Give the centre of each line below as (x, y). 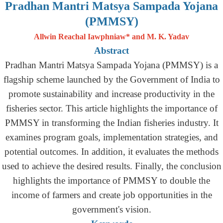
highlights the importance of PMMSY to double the (111, 180)
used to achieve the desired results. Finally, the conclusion (111, 166)
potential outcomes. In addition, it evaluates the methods (111, 152)
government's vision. (111, 209)
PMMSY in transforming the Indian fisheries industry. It (111, 123)
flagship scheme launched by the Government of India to (111, 79)
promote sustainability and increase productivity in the (111, 94)
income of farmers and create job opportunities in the (111, 195)
